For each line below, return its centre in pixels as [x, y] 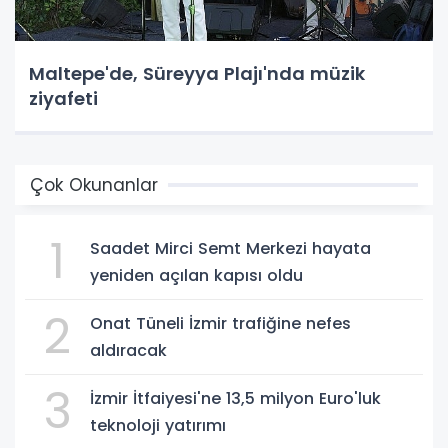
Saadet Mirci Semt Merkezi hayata [230, 248]
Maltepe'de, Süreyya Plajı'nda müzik [197, 73]
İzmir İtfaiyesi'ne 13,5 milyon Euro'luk [235, 398]
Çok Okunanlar [94, 184]
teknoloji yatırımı [158, 425]
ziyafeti [63, 98]
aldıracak [128, 350]
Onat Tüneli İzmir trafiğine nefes [220, 323]
